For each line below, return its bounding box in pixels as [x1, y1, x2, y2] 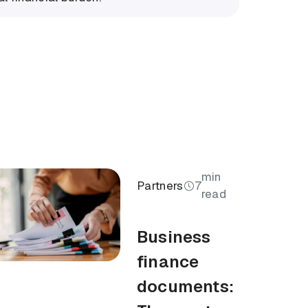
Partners [136, 177, 184, 193]
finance [136, 251, 199, 273]
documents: [136, 276, 234, 298]
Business [136, 226, 211, 248]
